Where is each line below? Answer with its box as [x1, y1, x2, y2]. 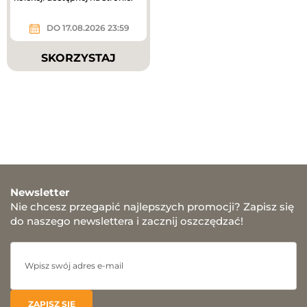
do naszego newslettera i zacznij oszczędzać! [10, 214, 243, 228]
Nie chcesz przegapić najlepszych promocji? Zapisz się [10, 199, 294, 213]
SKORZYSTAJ [41, 51, 116, 64]
